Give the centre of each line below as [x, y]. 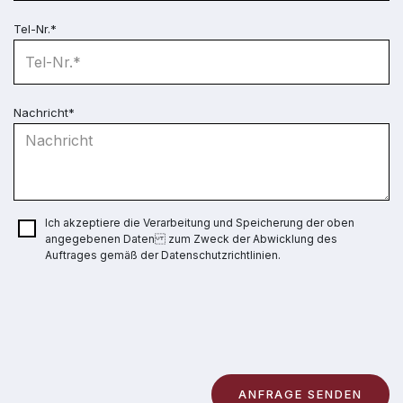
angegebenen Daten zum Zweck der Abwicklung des [191, 238]
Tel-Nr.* [35, 28]
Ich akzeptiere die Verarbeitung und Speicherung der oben [200, 222]
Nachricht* [44, 112]
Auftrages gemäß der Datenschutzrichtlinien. [163, 255]
